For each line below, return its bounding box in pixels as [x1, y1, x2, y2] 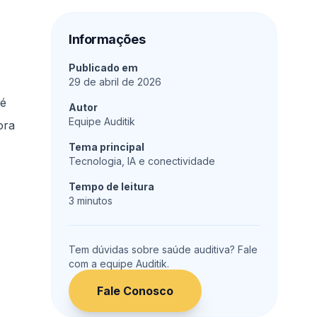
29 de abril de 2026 [69, 75, 161, 88]
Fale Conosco [97, 283, 173, 298]
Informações [69, 31, 146, 47]
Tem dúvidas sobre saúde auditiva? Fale [69, 243, 258, 255]
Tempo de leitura [69, 180, 154, 192]
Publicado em [69, 61, 138, 74]
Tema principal [69, 140, 144, 153]
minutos [74, 194, 113, 207]
